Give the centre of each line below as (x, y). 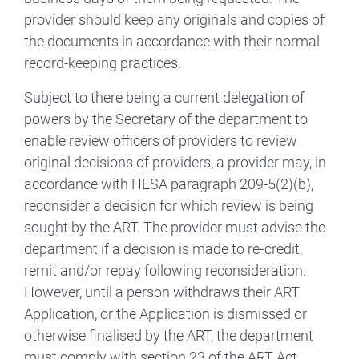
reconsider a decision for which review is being (169, 205)
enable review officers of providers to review (161, 140)
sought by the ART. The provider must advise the (175, 227)
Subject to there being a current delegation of (164, 97)
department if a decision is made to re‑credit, (163, 248)
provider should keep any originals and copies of (174, 19)
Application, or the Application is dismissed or (165, 313)
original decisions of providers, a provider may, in (175, 162)
